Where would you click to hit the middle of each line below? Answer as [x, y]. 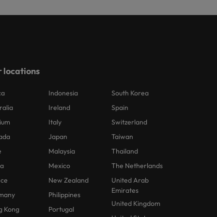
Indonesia [63, 93]
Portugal [62, 209]
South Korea [130, 93]
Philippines [65, 195]
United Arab [130, 180]
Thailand [125, 151]
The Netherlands [137, 166]
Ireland [60, 108]
